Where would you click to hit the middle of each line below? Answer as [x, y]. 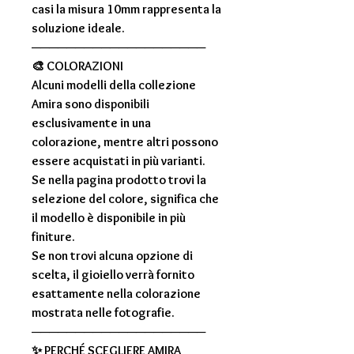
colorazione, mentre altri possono [125, 142]
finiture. [53, 237]
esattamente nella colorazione [116, 294]
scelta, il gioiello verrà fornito [113, 275]
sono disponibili [106, 104]
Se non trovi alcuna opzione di [112, 256]
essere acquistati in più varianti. [119, 161]
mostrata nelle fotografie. [103, 313]
